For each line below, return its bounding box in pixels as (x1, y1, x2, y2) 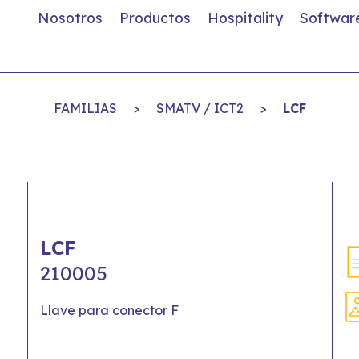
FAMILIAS (53, 100, 117, 116)
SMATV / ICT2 (155, 100, 244, 116)
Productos (119, 9, 191, 26)
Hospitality (208, 9, 283, 26)
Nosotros (38, 9, 103, 26)
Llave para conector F (40, 302, 179, 318)
